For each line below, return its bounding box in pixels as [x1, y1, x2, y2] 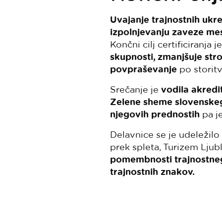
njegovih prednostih [110, 109, 200, 119]
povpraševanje [110, 64, 177, 74]
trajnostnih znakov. [110, 166, 195, 177]
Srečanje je [110, 84, 161, 94]
